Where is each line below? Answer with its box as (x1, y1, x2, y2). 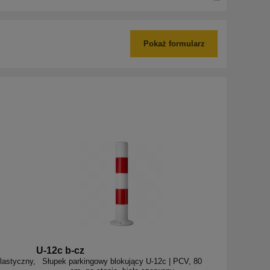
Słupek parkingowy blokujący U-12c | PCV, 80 (42, 256, 202, 266)
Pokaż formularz (143, 39, 205, 48)
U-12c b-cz (36, 245, 84, 256)
